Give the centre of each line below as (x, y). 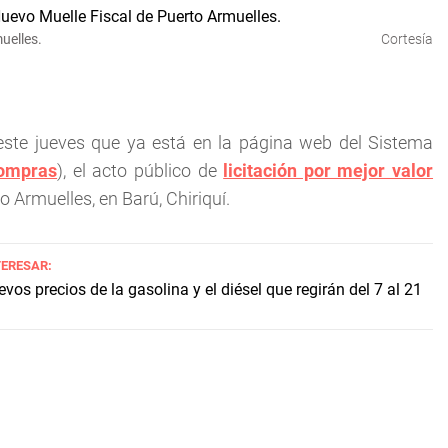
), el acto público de (140, 170)
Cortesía (407, 39)
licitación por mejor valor (328, 170)
